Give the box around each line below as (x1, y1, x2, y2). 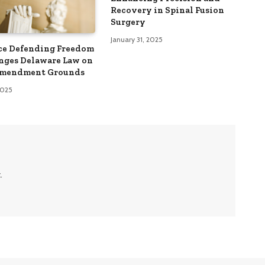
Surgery (110, 16, 146, 27)
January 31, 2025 (110, 34, 163, 44)
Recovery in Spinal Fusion (110, 4, 224, 15)
